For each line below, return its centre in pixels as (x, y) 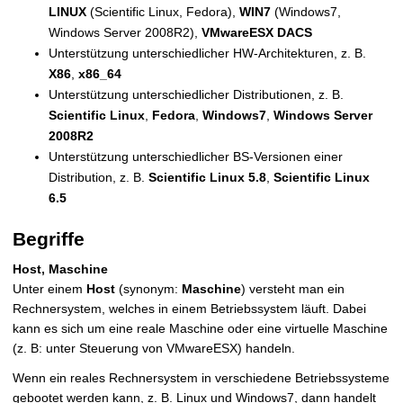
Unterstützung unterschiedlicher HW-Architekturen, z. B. (207, 53)
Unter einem (49, 288)
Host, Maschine (60, 269)
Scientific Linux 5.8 (207, 177)
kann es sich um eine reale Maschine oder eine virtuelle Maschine (200, 328)
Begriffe (49, 238)
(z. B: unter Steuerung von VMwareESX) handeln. (154, 348)
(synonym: (148, 288)
